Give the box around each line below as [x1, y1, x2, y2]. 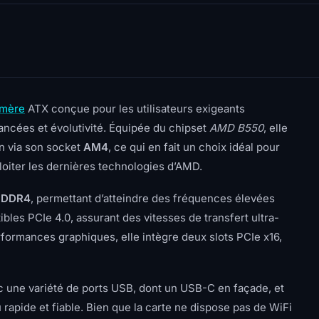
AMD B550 [209, 121, 263, 135]
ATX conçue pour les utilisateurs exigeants [25, 102, 245, 115]
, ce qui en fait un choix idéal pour [108, 140, 280, 154]
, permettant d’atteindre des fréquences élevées [31, 192, 275, 205]
